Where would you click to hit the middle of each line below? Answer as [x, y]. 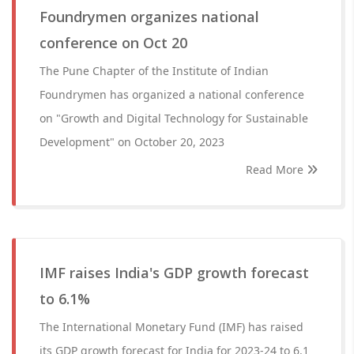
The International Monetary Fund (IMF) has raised [171, 327]
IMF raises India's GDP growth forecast [174, 273]
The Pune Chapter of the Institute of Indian [154, 71]
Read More [276, 169]
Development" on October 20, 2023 [132, 142]
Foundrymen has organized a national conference [172, 94]
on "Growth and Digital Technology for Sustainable [174, 118]
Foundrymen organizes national [149, 17]
